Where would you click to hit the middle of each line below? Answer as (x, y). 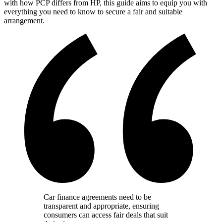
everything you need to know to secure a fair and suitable (93, 11)
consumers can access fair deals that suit (106, 215)
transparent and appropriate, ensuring (101, 206)
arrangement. (24, 20)
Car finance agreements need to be (97, 197)
